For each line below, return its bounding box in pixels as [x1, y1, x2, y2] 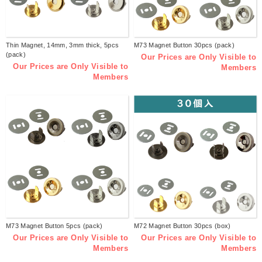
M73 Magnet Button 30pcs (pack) [134, 42, 235, 49]
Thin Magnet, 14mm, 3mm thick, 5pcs [6, 42, 119, 49]
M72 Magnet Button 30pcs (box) [134, 222, 231, 230]
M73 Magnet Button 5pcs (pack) [6, 222, 103, 230]
